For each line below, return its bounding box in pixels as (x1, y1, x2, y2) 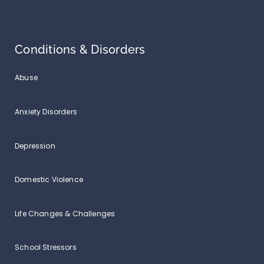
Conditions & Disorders (15, 43, 146, 57)
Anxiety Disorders (15, 107, 77, 117)
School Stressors (15, 242, 77, 253)
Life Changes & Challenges (15, 208, 115, 219)
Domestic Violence (15, 174, 83, 185)
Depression (15, 140, 55, 151)
